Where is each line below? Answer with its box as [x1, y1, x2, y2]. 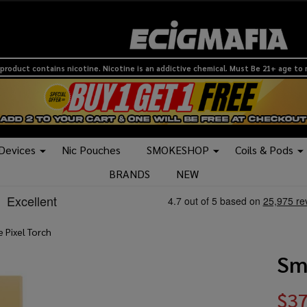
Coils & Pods [235, 143, 293, 158]
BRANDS [108, 167, 150, 182]
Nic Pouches [62, 143, 121, 158]
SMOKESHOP [147, 143, 209, 158]
